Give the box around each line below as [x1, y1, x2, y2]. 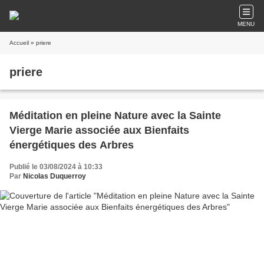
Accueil [9, 39, 29, 46]
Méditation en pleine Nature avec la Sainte [9, 110, 221, 121]
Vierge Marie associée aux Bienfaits [9, 124, 189, 136]
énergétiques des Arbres [9, 139, 134, 151]
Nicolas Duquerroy [23, 172, 86, 180]
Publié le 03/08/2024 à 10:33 [9, 163, 103, 171]
